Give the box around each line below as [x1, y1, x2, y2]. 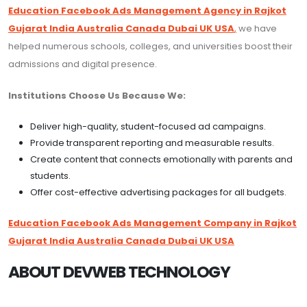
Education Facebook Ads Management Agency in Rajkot [8, 4, 286, 18]
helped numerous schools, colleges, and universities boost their [8, 40, 293, 53]
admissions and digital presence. [8, 58, 157, 71]
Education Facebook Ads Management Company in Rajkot [8, 217, 297, 230]
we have [236, 22, 277, 36]
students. [30, 169, 71, 183]
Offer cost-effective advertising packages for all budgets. [30, 186, 286, 199]
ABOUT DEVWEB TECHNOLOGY [8, 260, 231, 284]
